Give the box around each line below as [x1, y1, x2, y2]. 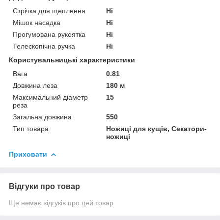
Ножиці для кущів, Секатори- [106, 124, 207, 133]
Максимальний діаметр [13, 93, 88, 101]
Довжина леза [13, 81, 57, 89]
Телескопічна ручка [13, 42, 75, 50]
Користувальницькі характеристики [9, 55, 135, 64]
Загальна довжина [13, 112, 72, 121]
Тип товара [13, 124, 49, 133]
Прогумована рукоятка [13, 30, 85, 38]
